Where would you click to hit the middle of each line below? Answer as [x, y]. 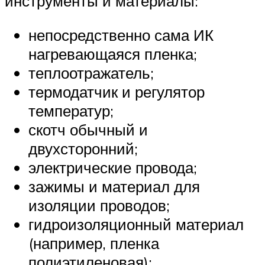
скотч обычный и [88, 129]
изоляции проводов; [99, 205]
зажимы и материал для [114, 186]
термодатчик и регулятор [117, 91]
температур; [71, 110]
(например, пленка [94, 243]
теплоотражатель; [91, 72]
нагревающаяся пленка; [113, 54]
